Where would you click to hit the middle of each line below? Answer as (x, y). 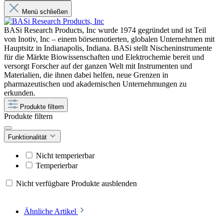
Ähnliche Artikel (51, 212)
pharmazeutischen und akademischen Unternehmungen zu (95, 84)
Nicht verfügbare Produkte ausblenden (76, 184)
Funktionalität (28, 137)
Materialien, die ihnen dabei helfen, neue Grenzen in (86, 75)
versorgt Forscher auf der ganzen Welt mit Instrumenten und (98, 66)
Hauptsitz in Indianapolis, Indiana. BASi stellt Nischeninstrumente (108, 48)
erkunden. (20, 93)
